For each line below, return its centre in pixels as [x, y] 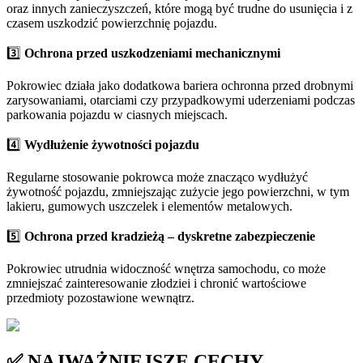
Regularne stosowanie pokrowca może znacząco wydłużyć [157, 177]
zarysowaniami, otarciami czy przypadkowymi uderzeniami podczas [181, 100]
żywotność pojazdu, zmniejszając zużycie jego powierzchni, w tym [178, 192]
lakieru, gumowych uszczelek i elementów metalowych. [149, 207]
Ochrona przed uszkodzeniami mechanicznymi [152, 53]
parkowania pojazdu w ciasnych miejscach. [117, 115]
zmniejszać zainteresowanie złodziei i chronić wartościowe [156, 284]
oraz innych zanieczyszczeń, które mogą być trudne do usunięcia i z [179, 9]
